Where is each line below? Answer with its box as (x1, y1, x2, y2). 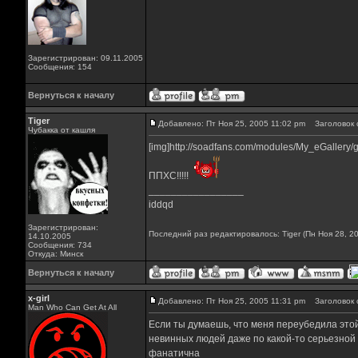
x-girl (27, 293, 50, 303)
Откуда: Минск (27, 249, 83, 258)
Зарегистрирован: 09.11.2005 (27, 54, 143, 62)
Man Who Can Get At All (27, 303, 117, 312)
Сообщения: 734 (27, 241, 92, 249)
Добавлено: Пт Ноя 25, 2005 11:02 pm (157, 119, 305, 128)
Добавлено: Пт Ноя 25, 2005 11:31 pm (157, 296, 305, 305)
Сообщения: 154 (27, 62, 92, 71)
